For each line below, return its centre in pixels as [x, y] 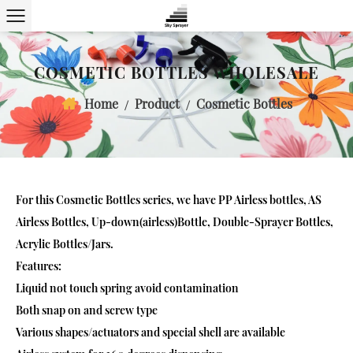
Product [157, 104]
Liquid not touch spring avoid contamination [130, 288]
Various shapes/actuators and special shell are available [150, 332]
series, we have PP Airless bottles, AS [232, 200]
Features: [40, 266]
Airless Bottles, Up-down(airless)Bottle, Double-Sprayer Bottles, [175, 222]
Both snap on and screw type [87, 310]
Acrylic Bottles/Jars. [66, 244]
